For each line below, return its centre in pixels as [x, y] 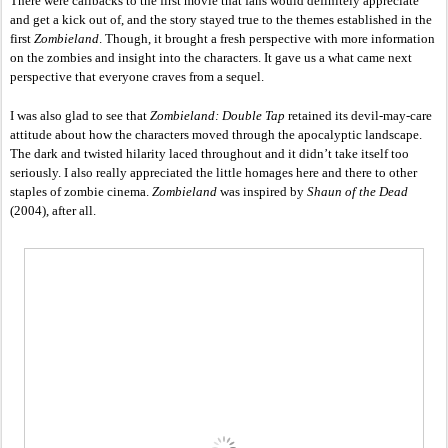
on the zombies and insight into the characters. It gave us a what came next [211, 58]
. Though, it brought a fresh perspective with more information [267, 39]
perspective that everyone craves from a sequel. [138, 77]
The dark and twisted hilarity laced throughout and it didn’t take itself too [209, 154]
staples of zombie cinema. [81, 192]
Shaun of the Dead [357, 192]
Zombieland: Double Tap [217, 116]
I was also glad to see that [80, 116]
